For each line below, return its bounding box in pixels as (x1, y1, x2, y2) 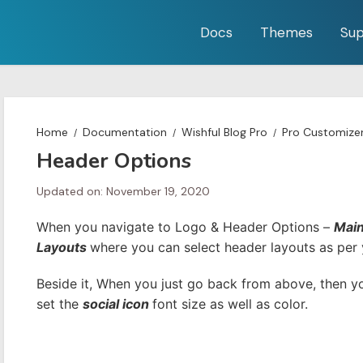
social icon (83, 296, 152, 312)
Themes (260, 23, 313, 41)
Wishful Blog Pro (181, 125, 267, 139)
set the (36, 296, 83, 312)
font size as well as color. (152, 296, 308, 312)
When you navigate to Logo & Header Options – (36, 219, 334, 235)
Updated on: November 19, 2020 (36, 184, 210, 199)
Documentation (83, 125, 167, 139)
